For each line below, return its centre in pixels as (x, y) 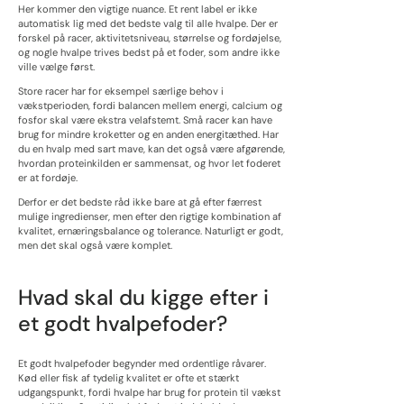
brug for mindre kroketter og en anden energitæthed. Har (148, 134)
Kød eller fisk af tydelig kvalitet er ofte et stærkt (129, 377)
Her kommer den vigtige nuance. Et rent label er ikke (138, 9)
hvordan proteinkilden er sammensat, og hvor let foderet (149, 163)
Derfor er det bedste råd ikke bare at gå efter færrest (140, 202)
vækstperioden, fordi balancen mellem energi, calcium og (150, 105)
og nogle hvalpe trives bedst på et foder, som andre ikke (149, 52)
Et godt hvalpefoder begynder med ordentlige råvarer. (142, 363)
